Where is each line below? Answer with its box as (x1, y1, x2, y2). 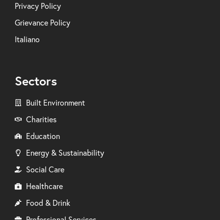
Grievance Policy (15, 17, 70, 27)
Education (26, 131, 60, 141)
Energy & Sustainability (26, 147, 104, 158)
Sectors (15, 72, 57, 89)
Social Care (26, 164, 64, 174)
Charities (26, 114, 56, 124)
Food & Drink (26, 197, 70, 208)
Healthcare (26, 181, 63, 191)
